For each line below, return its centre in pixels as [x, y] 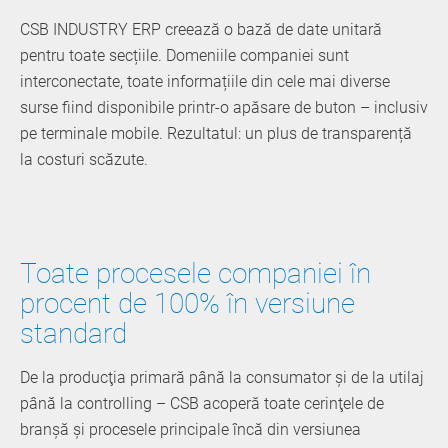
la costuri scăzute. [84, 159]
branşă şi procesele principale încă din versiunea [190, 429]
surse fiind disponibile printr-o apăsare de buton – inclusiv [224, 107]
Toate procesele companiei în [195, 273]
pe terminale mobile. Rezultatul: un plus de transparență [216, 133]
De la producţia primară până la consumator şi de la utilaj [222, 377]
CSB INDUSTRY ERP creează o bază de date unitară [201, 29]
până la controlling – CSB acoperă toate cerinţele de [202, 403]
